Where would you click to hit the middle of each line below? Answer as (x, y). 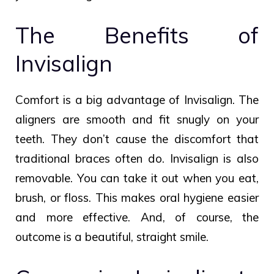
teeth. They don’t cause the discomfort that (137, 139)
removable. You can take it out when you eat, (137, 178)
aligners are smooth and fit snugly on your (137, 120)
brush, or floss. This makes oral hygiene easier (137, 198)
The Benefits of (137, 35)
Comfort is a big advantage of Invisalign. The (137, 100)
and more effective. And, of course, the (137, 217)
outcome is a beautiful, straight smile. (112, 237)
